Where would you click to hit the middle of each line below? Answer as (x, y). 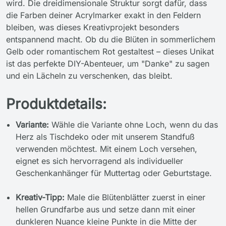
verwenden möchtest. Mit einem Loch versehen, (107, 149)
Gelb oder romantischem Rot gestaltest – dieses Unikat (110, 51)
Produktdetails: (56, 104)
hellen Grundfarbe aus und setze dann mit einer (106, 209)
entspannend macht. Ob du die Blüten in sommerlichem (111, 39)
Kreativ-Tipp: (40, 197)
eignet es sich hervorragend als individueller (100, 161)
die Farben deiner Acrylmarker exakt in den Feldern (103, 15)
